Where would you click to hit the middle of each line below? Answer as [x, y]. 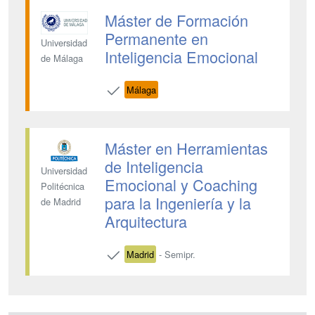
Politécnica [63, 186]
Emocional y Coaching [181, 185]
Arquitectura [146, 221]
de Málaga [62, 58]
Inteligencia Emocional [181, 57]
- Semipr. [175, 255]
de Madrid [61, 202]
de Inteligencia [154, 166]
